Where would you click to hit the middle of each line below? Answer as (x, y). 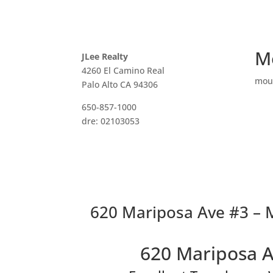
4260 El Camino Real (123, 70)
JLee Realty (105, 56)
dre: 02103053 (111, 121)
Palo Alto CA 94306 (120, 84)
